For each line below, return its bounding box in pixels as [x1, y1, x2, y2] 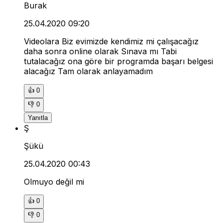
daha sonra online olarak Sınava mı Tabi [24, 46, 177, 57]
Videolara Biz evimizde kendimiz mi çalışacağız [24, 36, 199, 47]
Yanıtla [28, 114, 48, 122]
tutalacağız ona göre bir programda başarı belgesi [24, 56, 213, 67]
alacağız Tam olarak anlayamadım [24, 66, 153, 77]
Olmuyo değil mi [24, 177, 84, 187]
